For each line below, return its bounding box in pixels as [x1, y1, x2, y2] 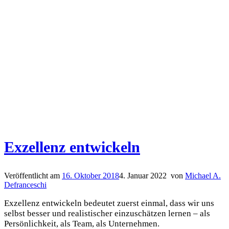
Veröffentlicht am [4, 171, 62, 180]
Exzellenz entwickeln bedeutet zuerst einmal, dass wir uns [4, 198, 214, 208]
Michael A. [185, 171, 221, 180]
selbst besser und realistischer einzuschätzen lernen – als [4, 208, 210, 218]
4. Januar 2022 [119, 171, 167, 180]
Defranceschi [4, 180, 47, 189]
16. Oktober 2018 [62, 171, 119, 180]
